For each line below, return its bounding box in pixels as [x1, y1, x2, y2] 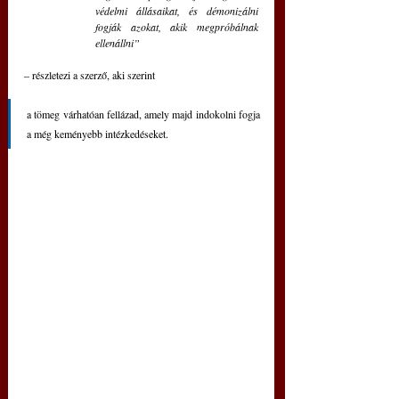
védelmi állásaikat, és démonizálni [95, 4, 258, 19]
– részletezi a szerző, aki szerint [24, 68, 158, 83]
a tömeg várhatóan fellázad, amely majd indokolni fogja [27, 107, 260, 122]
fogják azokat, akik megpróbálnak [95, 20, 258, 35]
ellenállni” [95, 36, 140, 51]
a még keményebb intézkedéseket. [27, 126, 168, 142]
